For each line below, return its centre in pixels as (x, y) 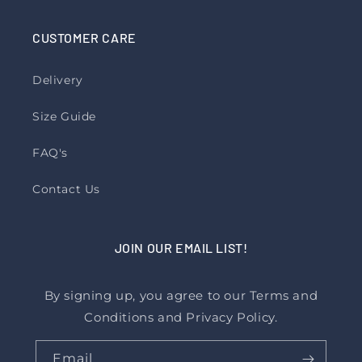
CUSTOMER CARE (84, 38)
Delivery (58, 80)
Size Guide (64, 116)
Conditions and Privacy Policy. (181, 317)
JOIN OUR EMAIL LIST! (181, 248)
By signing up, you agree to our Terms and (181, 295)
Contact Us (66, 189)
